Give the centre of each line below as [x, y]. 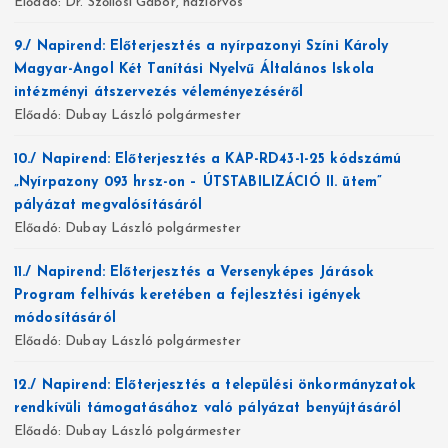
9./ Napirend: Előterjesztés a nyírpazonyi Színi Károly [201, 47]
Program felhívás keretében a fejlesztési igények [187, 296]
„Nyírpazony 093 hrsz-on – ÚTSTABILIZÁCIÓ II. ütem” [198, 183]
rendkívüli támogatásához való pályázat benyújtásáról [208, 409]
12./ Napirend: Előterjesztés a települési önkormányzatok [215, 386]
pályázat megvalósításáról [108, 206]
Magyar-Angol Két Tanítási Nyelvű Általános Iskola [194, 70]
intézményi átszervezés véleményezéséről [159, 93]
